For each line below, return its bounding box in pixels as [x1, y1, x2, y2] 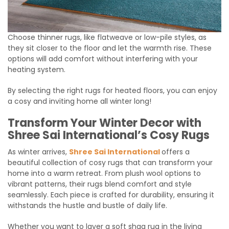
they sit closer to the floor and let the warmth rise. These [8, 43, 212, 54]
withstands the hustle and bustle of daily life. [8, 200, 167, 211]
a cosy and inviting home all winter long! [8, 96, 151, 107]
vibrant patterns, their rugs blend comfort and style [8, 179, 192, 190]
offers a [162, 147, 190, 157]
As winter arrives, [8, 147, 69, 157]
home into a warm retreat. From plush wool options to [8, 168, 201, 179]
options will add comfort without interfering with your [8, 54, 198, 64]
